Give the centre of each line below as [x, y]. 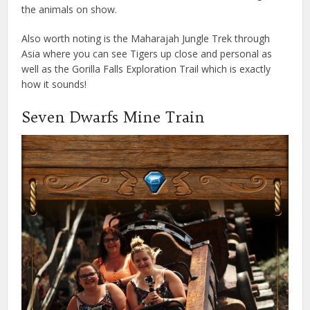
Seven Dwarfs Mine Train [113, 117]
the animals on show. [70, 10]
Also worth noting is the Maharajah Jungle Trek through [146, 39]
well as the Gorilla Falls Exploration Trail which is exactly [146, 69]
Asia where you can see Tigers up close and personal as [147, 54]
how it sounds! [54, 84]
